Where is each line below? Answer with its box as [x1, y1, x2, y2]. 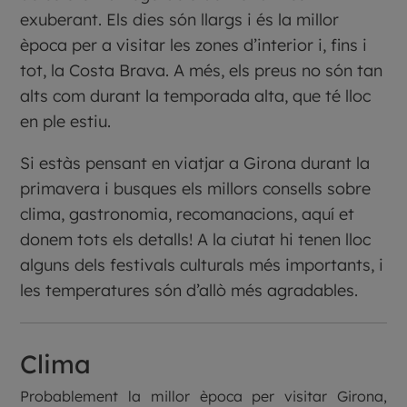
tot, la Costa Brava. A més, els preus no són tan [20, 59, 383, 81]
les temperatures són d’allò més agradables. [20, 279, 363, 301]
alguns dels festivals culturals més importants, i [20, 253, 384, 275]
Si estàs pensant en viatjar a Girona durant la [20, 152, 371, 174]
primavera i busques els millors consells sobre [20, 177, 372, 199]
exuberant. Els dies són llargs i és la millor [20, 8, 340, 30]
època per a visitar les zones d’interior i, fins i [20, 34, 368, 55]
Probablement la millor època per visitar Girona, [20, 386, 387, 405]
